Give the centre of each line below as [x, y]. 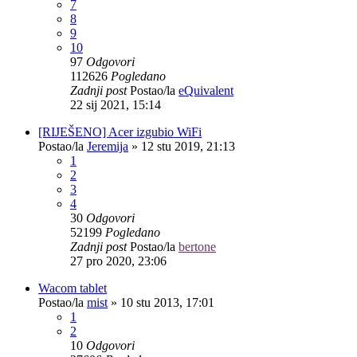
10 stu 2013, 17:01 [167, 302]
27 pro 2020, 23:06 [118, 261]
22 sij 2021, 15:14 [116, 104]
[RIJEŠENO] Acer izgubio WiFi [120, 131]
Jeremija [108, 146]
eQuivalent [206, 90]
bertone [197, 246]
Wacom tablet [73, 288]
